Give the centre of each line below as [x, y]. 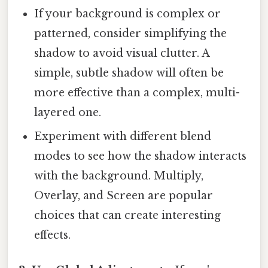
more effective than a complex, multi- [137, 93]
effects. [53, 235]
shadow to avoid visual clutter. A [122, 54]
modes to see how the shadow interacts [141, 156]
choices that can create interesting [128, 216]
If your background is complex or [128, 14]
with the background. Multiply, [119, 176]
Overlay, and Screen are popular [124, 196]
